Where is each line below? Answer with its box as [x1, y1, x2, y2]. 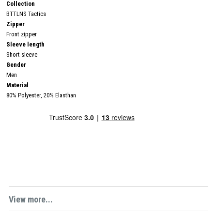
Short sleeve [6, 50, 37, 58]
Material [6, 81, 29, 89]
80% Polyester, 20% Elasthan [6, 91, 76, 99]
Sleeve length [6, 40, 45, 48]
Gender [6, 61, 26, 68]
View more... [9, 194, 53, 204]
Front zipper [6, 30, 37, 38]
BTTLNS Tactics [6, 10, 46, 17]
